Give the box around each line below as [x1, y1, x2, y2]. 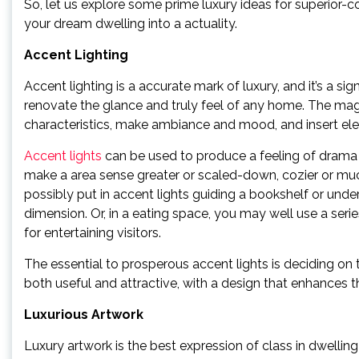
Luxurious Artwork [24, 307, 143, 322]
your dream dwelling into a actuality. [24, 16, 237, 31]
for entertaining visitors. [24, 225, 161, 240]
